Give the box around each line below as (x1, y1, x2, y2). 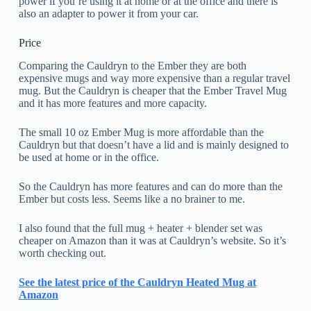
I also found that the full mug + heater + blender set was (18, 221, 262, 234)
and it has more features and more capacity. (18, 96, 207, 109)
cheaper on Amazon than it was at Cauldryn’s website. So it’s (18, 234, 286, 246)
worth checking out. (18, 246, 106, 259)
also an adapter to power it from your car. (18, 7, 199, 19)
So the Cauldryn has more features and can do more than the (18, 180, 283, 192)
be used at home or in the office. (18, 151, 159, 163)
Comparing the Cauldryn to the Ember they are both (18, 59, 246, 72)
